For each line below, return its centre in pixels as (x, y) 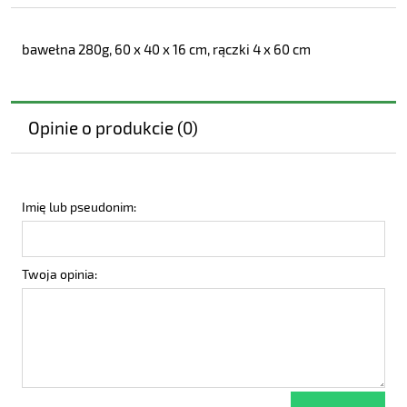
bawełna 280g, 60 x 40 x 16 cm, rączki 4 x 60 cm (166, 50)
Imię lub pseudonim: (79, 207)
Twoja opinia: (60, 274)
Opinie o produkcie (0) (113, 128)
